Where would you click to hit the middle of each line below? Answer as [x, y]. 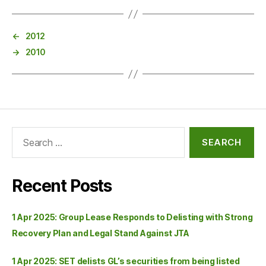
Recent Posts [62, 186]
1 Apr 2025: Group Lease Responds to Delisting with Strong [132, 217]
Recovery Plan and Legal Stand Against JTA [101, 233]
